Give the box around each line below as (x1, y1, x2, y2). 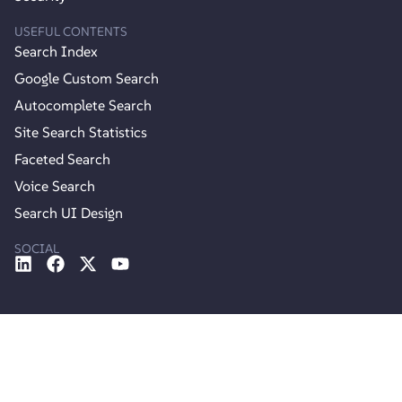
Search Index (14, 41, 98, 60)
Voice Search (14, 176, 95, 195)
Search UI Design (14, 203, 123, 222)
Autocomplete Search (14, 95, 152, 114)
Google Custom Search (14, 68, 159, 87)
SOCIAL (14, 240, 59, 257)
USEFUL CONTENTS (14, 22, 127, 39)
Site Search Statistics (14, 122, 147, 141)
